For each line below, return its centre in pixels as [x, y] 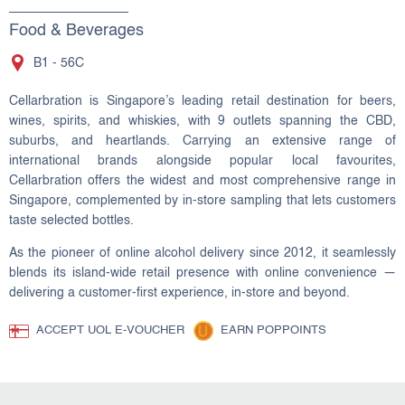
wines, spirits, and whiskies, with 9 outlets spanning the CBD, [202, 121]
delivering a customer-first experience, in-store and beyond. [179, 292]
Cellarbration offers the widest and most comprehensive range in [202, 180]
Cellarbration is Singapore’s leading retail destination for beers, [202, 101]
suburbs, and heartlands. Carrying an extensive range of [202, 141]
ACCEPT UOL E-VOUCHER [110, 331]
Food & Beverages [76, 31]
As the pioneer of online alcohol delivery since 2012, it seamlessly [202, 253]
